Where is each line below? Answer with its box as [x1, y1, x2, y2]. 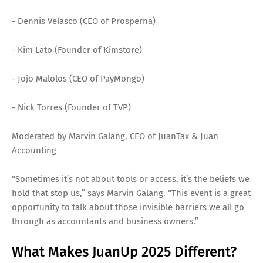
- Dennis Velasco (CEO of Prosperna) [12, 15, 156, 26]
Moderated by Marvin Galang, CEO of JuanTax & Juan [12, 130, 218, 141]
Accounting [12, 144, 56, 156]
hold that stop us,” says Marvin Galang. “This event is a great [12, 187, 251, 198]
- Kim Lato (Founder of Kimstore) [12, 44, 142, 55]
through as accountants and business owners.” [12, 215, 198, 227]
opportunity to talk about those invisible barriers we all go [12, 201, 244, 213]
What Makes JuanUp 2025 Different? [12, 243, 237, 260]
